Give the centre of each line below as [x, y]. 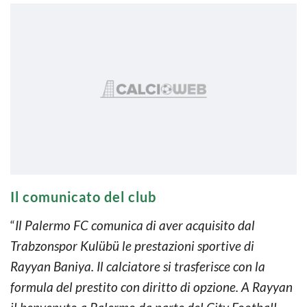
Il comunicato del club [83, 196]
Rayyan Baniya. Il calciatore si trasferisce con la [138, 266]
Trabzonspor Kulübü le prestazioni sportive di [132, 245]
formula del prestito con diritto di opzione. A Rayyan [151, 286]
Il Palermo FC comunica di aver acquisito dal [135, 225]
